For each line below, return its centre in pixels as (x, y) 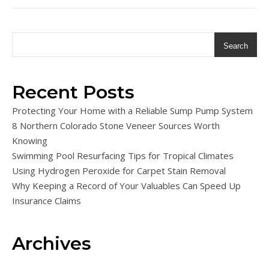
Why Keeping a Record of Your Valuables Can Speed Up (126, 186)
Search (236, 46)
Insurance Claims (47, 201)
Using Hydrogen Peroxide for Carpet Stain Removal (119, 171)
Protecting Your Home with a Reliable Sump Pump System (132, 111)
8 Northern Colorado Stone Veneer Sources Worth (116, 126)
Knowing (30, 141)
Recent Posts (73, 92)
